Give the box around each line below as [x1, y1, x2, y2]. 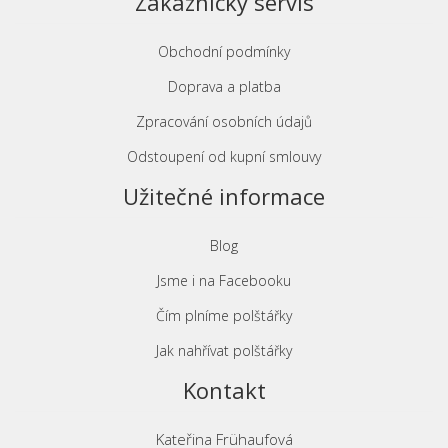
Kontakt [182, 375, 266, 405]
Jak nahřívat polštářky [156, 341, 292, 360]
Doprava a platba [167, 77, 281, 96]
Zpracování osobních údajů [136, 112, 312, 131]
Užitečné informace [123, 181, 325, 211]
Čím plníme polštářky [156, 306, 292, 325]
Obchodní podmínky [158, 42, 290, 61]
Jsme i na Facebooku [157, 271, 291, 290]
